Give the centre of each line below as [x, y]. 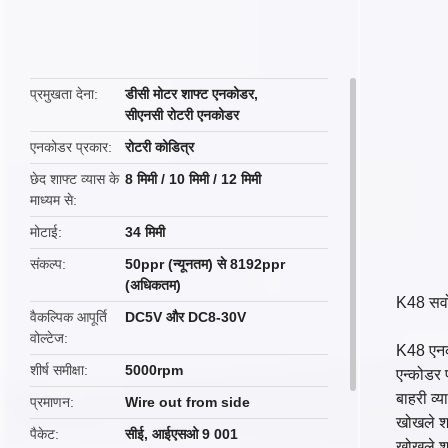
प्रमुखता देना [62, 94]
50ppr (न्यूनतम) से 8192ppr [205, 264]
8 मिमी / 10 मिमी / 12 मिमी [193, 179]
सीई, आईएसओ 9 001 [182, 434]
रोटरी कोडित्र [160, 147]
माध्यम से [51, 200]
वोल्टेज [47, 338]
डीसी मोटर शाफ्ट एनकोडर [190, 94]
